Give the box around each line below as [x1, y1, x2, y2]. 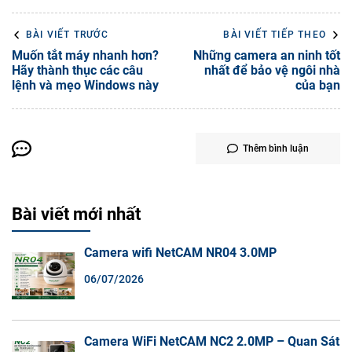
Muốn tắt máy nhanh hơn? [12, 48, 159, 63]
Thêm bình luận [243, 143, 309, 154]
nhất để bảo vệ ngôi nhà [204, 63, 340, 78]
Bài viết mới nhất [12, 203, 141, 224]
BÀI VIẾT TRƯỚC [26, 29, 108, 40]
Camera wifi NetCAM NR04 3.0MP [84, 244, 277, 260]
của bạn [295, 78, 340, 93]
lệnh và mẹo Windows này [12, 78, 159, 93]
